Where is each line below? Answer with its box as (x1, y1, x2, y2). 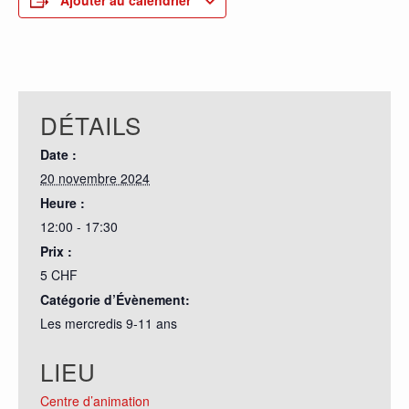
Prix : (40, 242, 72, 260)
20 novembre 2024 (40, 169, 150, 187)
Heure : (40, 194, 85, 212)
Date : (40, 145, 77, 163)
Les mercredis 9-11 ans (40, 314, 177, 332)
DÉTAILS (40, 108, 142, 142)
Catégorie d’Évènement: (40, 290, 190, 309)
